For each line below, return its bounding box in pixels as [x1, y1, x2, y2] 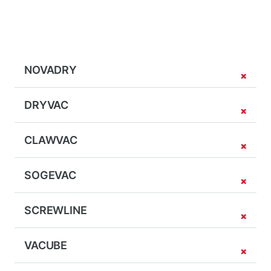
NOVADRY [24, 64, 77, 76]
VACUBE [24, 239, 68, 252]
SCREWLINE [24, 204, 87, 217]
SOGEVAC [24, 169, 77, 181]
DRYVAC [24, 99, 69, 111]
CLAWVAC [24, 134, 78, 146]
